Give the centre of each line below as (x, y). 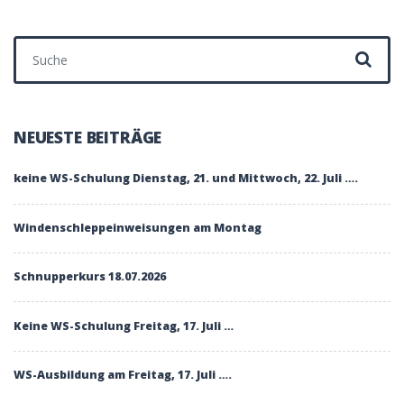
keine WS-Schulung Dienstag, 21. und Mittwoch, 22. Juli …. (186, 179)
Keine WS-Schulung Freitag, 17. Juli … (124, 326)
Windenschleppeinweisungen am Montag (138, 227)
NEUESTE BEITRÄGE (88, 138)
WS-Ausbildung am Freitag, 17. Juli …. (123, 375)
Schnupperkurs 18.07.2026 (90, 277)
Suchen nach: (51, 44)
